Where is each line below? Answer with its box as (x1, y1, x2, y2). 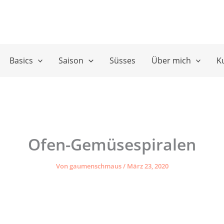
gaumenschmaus (69, 161, 123, 170)
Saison (58, 55, 84, 66)
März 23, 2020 (126, 161, 168, 170)
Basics (9, 55, 33, 66)
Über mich (151, 55, 191, 66)
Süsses (109, 55, 135, 66)
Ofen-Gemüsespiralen (28, 133, 196, 155)
